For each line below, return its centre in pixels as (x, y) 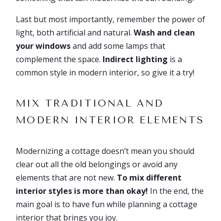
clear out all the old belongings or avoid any (97, 164)
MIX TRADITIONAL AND (90, 103)
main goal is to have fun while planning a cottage (107, 204)
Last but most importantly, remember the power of (110, 19)
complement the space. (59, 59)
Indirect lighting (135, 59)
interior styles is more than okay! (82, 191)
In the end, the (176, 191)
